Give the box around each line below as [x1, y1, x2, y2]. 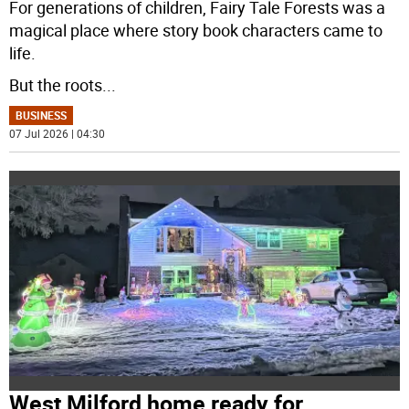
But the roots [9, 74, 103, 97]
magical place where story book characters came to [9, 19, 383, 42]
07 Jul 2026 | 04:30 [9, 126, 106, 142]
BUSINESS [16, 108, 68, 123]
